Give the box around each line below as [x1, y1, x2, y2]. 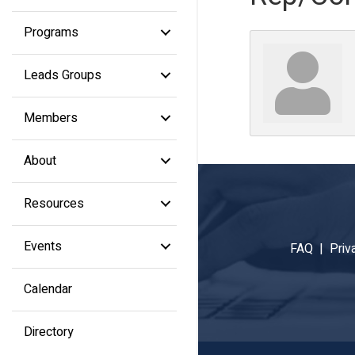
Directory [24, 322, 74, 342]
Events [24, 236, 62, 256]
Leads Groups [24, 65, 101, 85]
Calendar [24, 279, 72, 299]
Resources [24, 193, 84, 213]
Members [24, 108, 78, 128]
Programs [24, 22, 78, 42]
